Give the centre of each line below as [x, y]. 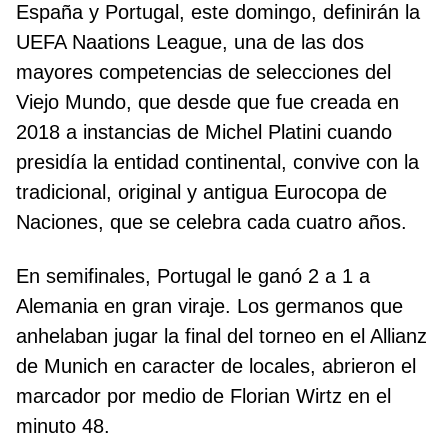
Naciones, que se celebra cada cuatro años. [211, 222]
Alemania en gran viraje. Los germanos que [209, 306]
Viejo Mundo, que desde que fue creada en [207, 102]
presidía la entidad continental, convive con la [217, 162]
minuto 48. [63, 426]
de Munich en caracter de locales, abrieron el [216, 366]
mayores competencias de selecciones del [203, 72]
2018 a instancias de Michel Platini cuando [204, 132]
